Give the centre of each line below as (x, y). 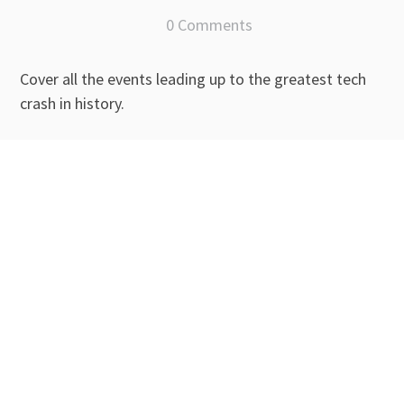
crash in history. (72, 104)
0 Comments (209, 25)
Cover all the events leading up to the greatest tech (193, 79)
